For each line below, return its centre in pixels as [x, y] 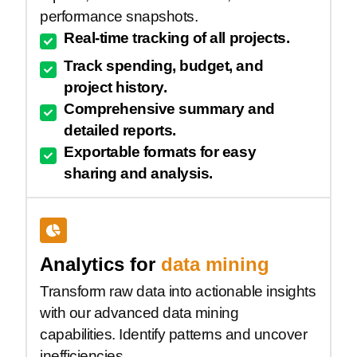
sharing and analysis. [138, 174]
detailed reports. [120, 131]
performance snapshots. [119, 16]
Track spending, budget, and [164, 66]
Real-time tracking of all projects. [177, 37]
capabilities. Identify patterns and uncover [174, 335]
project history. [116, 88]
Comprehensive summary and [170, 109]
